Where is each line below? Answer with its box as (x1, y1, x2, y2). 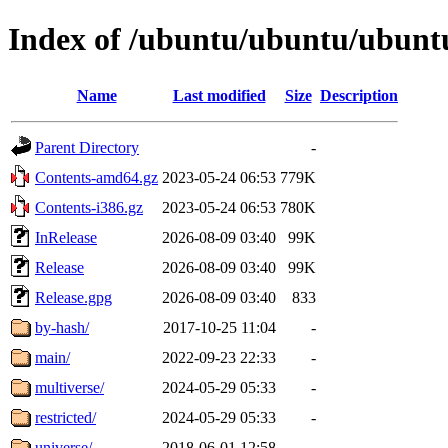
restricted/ (35, 408, 96, 426)
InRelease (35, 228, 97, 246)
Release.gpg (35, 288, 112, 306)
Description (320, 86, 398, 104)
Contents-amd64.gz (35, 168, 158, 186)
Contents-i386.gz (35, 198, 143, 216)
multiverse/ (35, 378, 104, 396)
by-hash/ (35, 318, 89, 336)
